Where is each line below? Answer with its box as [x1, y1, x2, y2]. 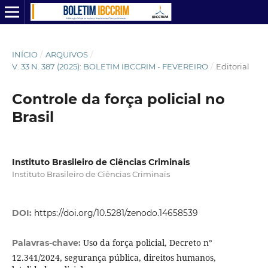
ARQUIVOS [45, 49, 88, 59]
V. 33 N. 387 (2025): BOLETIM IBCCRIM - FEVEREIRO [11, 61, 208, 71]
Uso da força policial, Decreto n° [83, 237, 212, 249]
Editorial [215, 61, 249, 71]
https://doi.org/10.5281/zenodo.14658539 [33, 208, 198, 219]
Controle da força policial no [11, 90, 225, 108]
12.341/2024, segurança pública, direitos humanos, [11, 252, 216, 264]
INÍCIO [11, 49, 38, 59]
